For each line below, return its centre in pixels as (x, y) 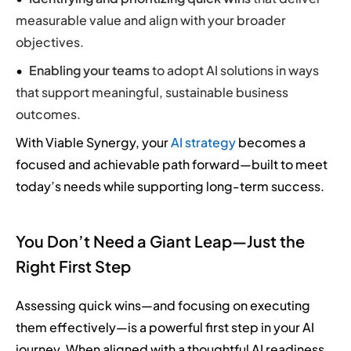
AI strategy (203, 142)
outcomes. (48, 114)
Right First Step (73, 266)
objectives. (50, 42)
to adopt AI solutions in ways (234, 70)
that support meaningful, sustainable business (152, 92)
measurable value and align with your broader (151, 20)
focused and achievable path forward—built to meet (172, 164)
